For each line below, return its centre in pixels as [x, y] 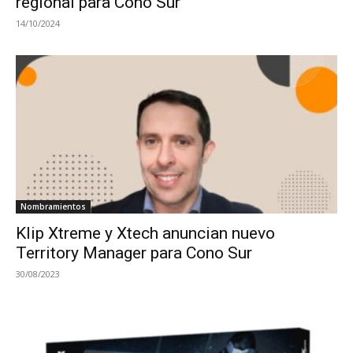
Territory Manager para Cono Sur [134, 253]
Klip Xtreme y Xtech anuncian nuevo [145, 234]
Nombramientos [53, 207]
